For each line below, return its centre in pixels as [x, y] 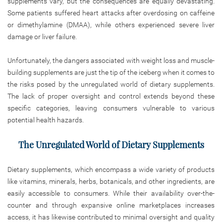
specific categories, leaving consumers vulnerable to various [111, 108]
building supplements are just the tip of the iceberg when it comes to [111, 72]
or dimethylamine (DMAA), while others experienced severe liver [111, 25]
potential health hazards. [46, 120]
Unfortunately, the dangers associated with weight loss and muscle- [111, 60]
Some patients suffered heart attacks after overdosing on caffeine [111, 13]
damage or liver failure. [42, 36]
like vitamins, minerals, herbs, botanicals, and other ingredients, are [111, 181]
